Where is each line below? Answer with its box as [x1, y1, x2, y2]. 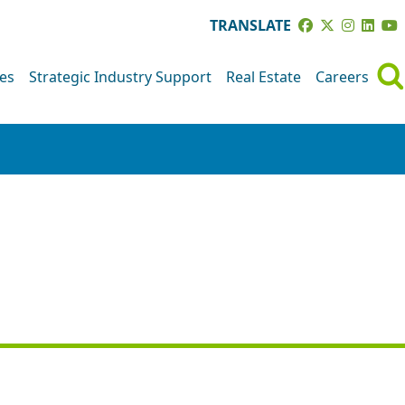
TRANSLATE [210, 15, 291, 35]
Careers [316, 66, 369, 87]
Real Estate [226, 66, 301, 87]
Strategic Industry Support [29, 66, 212, 87]
